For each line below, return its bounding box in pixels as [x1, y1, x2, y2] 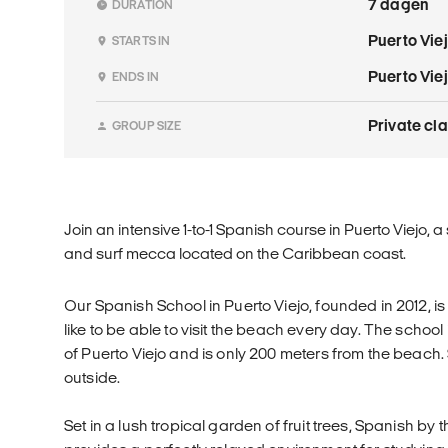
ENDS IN [112, 69, 160, 83]
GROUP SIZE [112, 118, 182, 132]
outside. [64, 368, 121, 386]
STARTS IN [112, 33, 171, 47]
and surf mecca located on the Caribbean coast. [64, 244, 406, 262]
